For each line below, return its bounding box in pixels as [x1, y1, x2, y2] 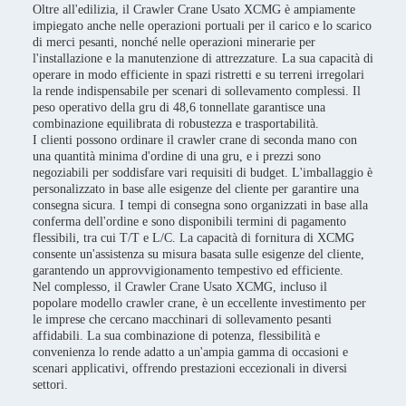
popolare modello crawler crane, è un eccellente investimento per [33, 296, 366, 310]
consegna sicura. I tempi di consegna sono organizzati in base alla [33, 198, 368, 212]
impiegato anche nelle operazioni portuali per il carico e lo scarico [33, 19, 372, 33]
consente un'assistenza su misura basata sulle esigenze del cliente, [33, 247, 364, 261]
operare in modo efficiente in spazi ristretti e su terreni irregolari [33, 68, 364, 82]
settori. [33, 378, 68, 391]
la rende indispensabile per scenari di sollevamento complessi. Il [33, 84, 361, 98]
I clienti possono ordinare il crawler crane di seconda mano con [33, 133, 357, 147]
